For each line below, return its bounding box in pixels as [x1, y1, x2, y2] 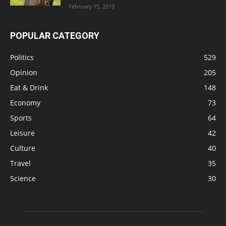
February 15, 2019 [69, 2, 115, 10]
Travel [10, 158, 31, 168]
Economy [10, 97, 40, 107]
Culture [10, 143, 35, 153]
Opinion [10, 67, 37, 77]
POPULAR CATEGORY [10, 30, 99, 41]
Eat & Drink [10, 82, 48, 92]
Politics [10, 52, 34, 62]
